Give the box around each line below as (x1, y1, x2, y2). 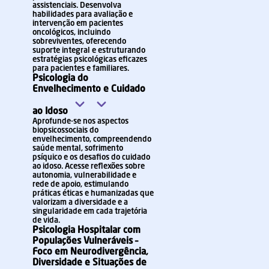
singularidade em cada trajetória (32, 208, 147, 216)
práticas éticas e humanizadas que (32, 190, 154, 198)
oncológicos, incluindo (32, 29, 110, 37)
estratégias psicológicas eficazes (32, 56, 147, 64)
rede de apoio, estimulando (32, 181, 128, 189)
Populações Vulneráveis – (32, 237, 138, 246)
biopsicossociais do (32, 127, 98, 134)
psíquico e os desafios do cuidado (32, 154, 150, 162)
